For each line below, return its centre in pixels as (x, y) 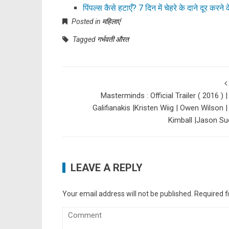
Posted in (86, 21)
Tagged (84, 39)
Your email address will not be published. (128, 193)
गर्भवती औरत (113, 39)
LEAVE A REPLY (107, 167)
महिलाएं (111, 21)
